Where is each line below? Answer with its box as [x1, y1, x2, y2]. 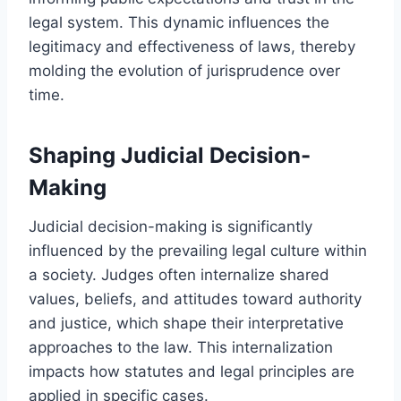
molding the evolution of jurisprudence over [29, 61, 340, 80]
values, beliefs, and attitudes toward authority [29, 289, 362, 308]
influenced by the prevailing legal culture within [29, 241, 367, 260]
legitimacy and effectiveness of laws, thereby [29, 37, 355, 55]
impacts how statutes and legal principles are [29, 362, 354, 380]
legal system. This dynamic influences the [29, 13, 329, 31]
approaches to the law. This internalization [29, 337, 333, 356]
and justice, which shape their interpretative [29, 313, 344, 332]
